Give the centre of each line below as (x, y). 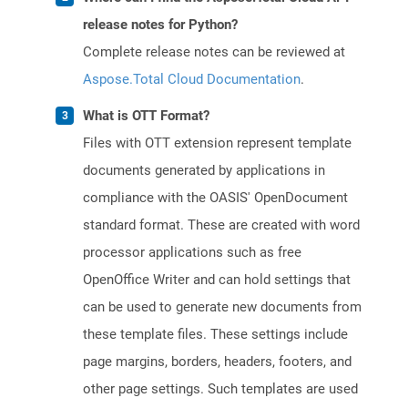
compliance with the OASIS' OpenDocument (215, 198)
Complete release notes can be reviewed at (214, 52)
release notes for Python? (160, 25)
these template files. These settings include (215, 335)
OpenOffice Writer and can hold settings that (217, 280)
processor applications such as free (192, 253)
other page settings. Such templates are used (220, 389)
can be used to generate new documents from (222, 307)
